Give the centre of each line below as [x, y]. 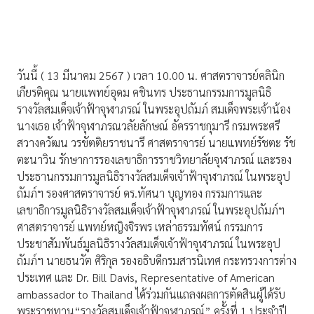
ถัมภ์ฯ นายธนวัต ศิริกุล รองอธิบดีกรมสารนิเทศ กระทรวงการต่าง [157, 261]
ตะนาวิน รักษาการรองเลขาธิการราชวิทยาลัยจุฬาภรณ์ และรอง [154, 160]
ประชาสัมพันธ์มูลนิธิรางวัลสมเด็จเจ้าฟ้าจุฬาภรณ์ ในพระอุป [149, 244]
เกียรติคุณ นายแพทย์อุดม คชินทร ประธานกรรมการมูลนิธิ [144, 93]
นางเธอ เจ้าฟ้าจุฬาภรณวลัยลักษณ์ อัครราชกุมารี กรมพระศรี [148, 126]
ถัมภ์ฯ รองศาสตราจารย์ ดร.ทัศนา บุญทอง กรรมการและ [139, 193]
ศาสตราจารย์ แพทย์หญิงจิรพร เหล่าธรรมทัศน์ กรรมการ [140, 227]
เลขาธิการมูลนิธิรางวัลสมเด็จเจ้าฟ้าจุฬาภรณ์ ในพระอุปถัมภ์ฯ [151, 210]
